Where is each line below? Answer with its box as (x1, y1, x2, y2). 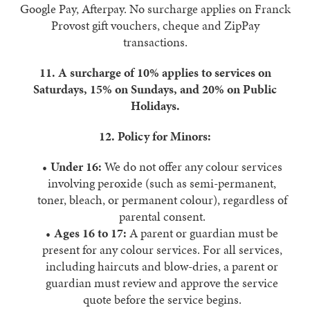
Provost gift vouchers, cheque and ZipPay (51, 17, 259, 34)
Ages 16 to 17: (54, 224, 127, 241)
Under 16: (50, 158, 102, 175)
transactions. (122, 33, 188, 51)
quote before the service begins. (82, 291, 241, 308)
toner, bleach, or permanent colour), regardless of (37, 191, 287, 208)
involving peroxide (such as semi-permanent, (48, 174, 276, 192)
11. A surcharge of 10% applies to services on (39, 64, 271, 81)
